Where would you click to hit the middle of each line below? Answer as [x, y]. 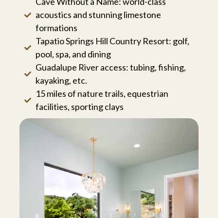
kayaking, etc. [61, 81]
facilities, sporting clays [79, 107]
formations [56, 28]
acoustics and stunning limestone [98, 15]
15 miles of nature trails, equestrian [102, 94]
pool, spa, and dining [73, 54]
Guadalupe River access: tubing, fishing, [110, 67]
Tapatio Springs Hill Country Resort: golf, [112, 41]
